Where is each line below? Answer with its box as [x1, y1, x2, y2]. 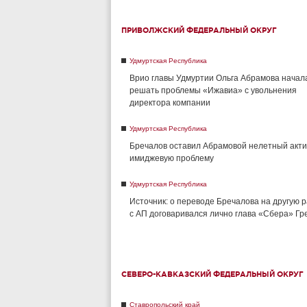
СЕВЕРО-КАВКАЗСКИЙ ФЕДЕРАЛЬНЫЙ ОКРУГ [121, 270, 304, 278]
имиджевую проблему [130, 153, 214, 163]
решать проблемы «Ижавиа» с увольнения [130, 86, 297, 95]
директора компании [130, 98, 210, 108]
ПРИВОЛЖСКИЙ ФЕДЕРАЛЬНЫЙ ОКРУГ [121, 26, 277, 34]
